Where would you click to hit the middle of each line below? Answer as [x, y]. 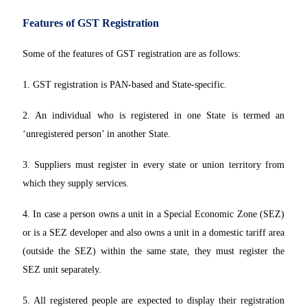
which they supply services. [76, 184]
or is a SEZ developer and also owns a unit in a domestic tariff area [153, 233]
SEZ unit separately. [62, 270]
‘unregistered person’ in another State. [97, 134]
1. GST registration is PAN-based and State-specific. [125, 85]
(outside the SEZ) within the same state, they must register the [153, 251]
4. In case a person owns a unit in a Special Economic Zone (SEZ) [153, 214]
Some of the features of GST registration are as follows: [132, 54]
